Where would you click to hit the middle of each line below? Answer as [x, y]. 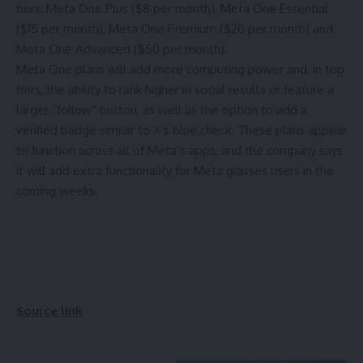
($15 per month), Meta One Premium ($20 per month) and [175, 29]
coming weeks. [57, 191]
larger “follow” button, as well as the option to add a [162, 110]
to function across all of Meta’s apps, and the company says [179, 151]
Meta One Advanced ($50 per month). [124, 49]
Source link [49, 310]
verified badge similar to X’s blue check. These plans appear [181, 130]
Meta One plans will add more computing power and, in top [180, 70]
